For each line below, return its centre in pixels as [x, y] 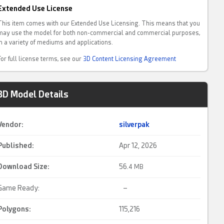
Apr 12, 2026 [138, 145]
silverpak [134, 124]
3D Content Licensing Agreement [130, 59]
